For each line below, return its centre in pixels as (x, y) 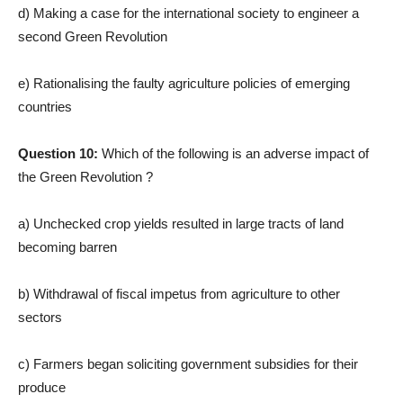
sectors (40, 318)
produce (42, 388)
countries (45, 107)
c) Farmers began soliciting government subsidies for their (188, 364)
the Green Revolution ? (85, 177)
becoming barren (67, 247)
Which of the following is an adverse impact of (235, 154)
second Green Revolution (93, 37)
